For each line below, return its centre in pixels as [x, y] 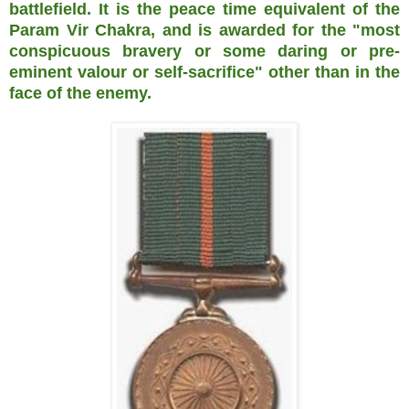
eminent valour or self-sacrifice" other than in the [204, 72]
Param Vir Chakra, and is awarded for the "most [204, 30]
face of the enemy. [80, 93]
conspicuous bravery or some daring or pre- [204, 51]
